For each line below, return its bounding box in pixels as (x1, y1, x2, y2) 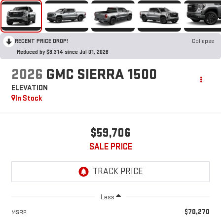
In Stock (15, 93, 42, 103)
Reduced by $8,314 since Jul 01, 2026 (17, 48, 109, 56)
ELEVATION (11, 83, 48, 93)
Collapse (192, 37, 214, 45)
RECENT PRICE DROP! (15, 37, 68, 45)
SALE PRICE (89, 141, 132, 152)
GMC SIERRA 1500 (45, 65, 157, 83)
